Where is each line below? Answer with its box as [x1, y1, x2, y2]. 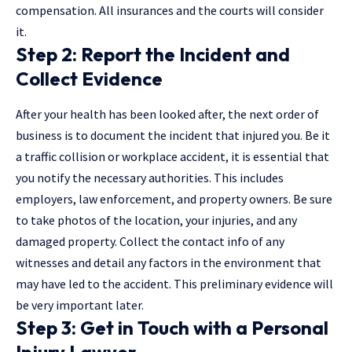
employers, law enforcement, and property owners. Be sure [16, 190, 332, 207]
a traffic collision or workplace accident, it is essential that [16, 148, 329, 164]
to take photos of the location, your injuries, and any [16, 211, 297, 228]
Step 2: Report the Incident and [16, 42, 290, 66]
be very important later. [16, 296, 144, 313]
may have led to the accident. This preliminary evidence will [16, 275, 333, 291]
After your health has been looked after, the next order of [16, 105, 319, 122]
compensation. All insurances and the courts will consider [16, 2, 324, 18]
